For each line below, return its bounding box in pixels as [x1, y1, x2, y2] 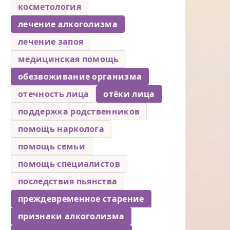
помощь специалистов [18, 158, 121, 169]
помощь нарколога [18, 123, 105, 135]
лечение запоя [18, 35, 84, 47]
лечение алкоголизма [18, 18, 118, 30]
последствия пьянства [18, 175, 118, 187]
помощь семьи [18, 140, 85, 152]
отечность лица [18, 88, 89, 100]
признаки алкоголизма [18, 210, 125, 222]
